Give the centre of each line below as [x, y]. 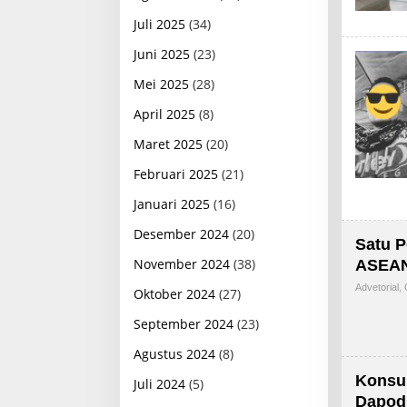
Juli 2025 [159, 24]
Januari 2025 [172, 203]
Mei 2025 [161, 84]
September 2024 [184, 323]
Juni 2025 [162, 54]
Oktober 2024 [174, 293]
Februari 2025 [176, 174]
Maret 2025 [168, 144]
